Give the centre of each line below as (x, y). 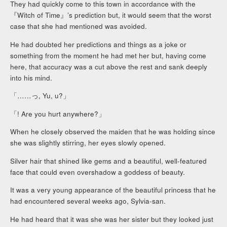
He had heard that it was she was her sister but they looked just (112, 219)
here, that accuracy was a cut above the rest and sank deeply (109, 66)
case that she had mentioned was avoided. (79, 26)
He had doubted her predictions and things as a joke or (99, 44)
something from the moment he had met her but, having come (108, 55)
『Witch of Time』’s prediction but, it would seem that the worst (111, 15)
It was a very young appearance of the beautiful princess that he (113, 190)
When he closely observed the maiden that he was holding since (113, 132)
